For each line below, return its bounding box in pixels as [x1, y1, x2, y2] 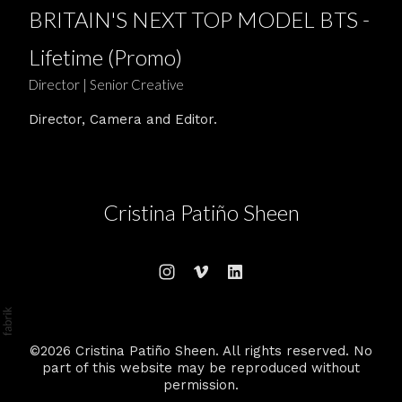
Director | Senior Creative [29, 76, 184, 92]
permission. [163, 376, 239, 393]
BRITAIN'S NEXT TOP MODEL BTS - [29, 6, 370, 32]
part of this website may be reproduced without [42, 359, 360, 376]
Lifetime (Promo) [29, 44, 182, 70]
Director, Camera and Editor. [29, 110, 217, 127]
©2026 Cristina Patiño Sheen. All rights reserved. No [30, 342, 372, 359]
